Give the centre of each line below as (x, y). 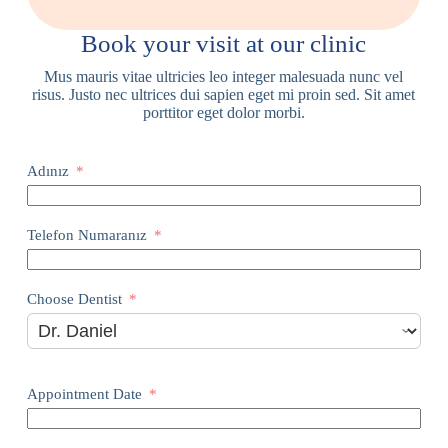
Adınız (47, 171)
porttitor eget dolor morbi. (223, 112)
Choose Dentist (74, 299)
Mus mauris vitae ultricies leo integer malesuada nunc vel (224, 76)
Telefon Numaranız (86, 235)
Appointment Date (84, 394)
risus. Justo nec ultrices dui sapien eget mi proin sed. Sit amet (224, 94)
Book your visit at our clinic (224, 43)
